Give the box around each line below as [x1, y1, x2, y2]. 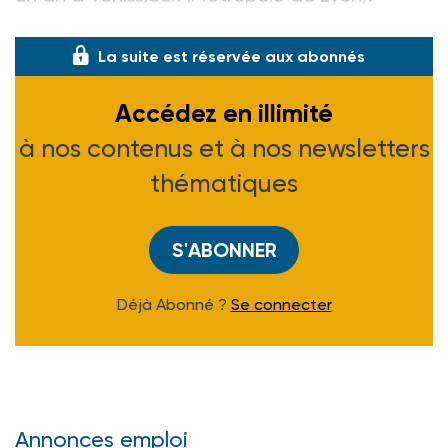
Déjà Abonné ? [116, 295, 231, 315]
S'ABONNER [171, 238, 277, 263]
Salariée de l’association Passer [15, 11, 302, 36]
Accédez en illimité [115, 98, 333, 130]
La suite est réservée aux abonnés [98, 47, 365, 67]
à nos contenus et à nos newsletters [18, 134, 430, 164]
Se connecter [230, 295, 332, 315]
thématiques [150, 169, 298, 199]
